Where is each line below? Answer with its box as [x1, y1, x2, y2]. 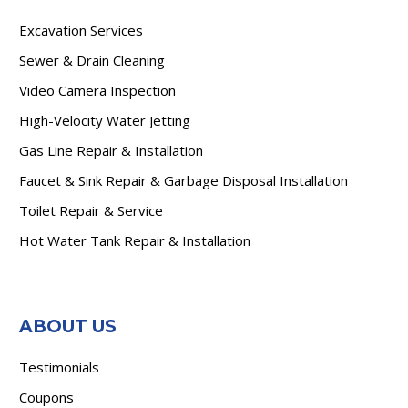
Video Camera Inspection [19, 80, 176, 99]
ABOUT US [19, 316, 117, 338]
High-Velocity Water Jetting [19, 110, 190, 129]
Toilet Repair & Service [19, 200, 163, 219]
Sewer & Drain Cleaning [19, 50, 165, 69]
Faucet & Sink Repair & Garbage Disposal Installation [19, 170, 348, 189]
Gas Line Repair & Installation [19, 140, 203, 159]
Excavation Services [19, 20, 143, 39]
